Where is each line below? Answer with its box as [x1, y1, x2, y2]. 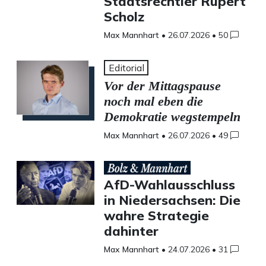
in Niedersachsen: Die [103, 192, 240, 208]
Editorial [108, 62, 144, 74]
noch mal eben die [103, 94, 203, 109]
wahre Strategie [103, 207, 209, 224]
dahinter [103, 223, 159, 239]
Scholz [103, 8, 144, 25]
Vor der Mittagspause [103, 78, 221, 93]
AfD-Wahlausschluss [103, 176, 235, 193]
